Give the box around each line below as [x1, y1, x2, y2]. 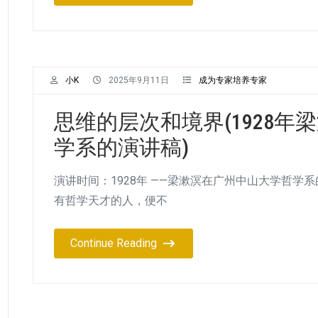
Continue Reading [70, 236, 157, 250]
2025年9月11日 [109, 75, 169, 85]
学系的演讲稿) [54, 134, 189, 160]
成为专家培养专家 [199, 75, 267, 85]
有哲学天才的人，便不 [54, 193, 168, 207]
